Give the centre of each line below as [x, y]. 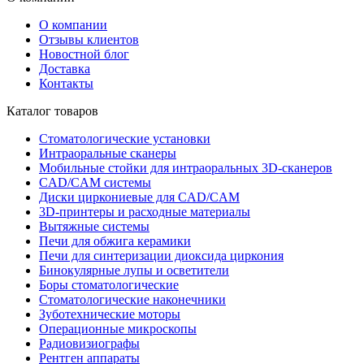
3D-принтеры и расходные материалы [145, 211]
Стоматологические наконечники [132, 299]
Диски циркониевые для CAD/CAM [139, 197]
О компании [73, 24]
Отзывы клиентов [89, 39]
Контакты [66, 83]
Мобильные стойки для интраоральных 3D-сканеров [186, 167]
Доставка [65, 68]
